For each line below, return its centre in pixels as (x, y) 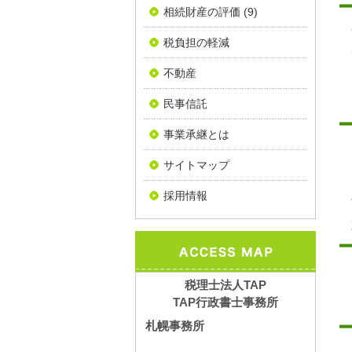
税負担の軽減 (196, 42)
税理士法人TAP (225, 285)
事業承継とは (196, 134)
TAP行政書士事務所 (225, 302)
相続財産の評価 (202, 12)
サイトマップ (196, 165)
